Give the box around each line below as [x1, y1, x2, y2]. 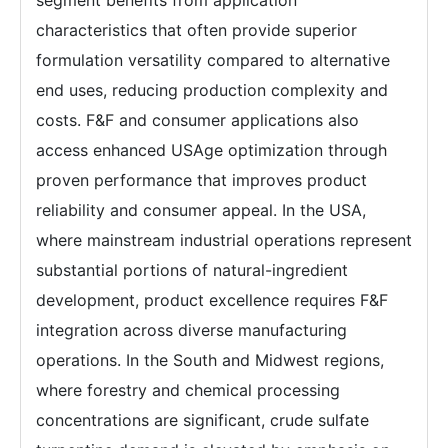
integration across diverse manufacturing [36, 320, 347, 341]
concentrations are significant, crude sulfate [36, 410, 369, 431]
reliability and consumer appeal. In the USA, [36, 200, 366, 221]
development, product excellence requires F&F [36, 290, 388, 311]
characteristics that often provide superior [36, 20, 357, 41]
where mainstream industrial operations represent [36, 230, 412, 251]
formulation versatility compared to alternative [36, 50, 390, 71]
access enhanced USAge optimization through [36, 140, 387, 161]
